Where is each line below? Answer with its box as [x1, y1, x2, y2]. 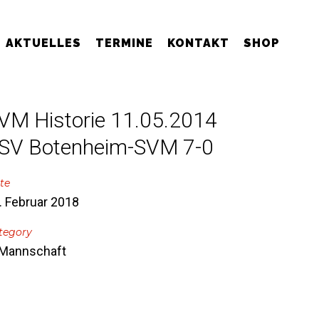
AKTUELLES [6, 36, 81, 50]
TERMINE [95, 36, 153, 50]
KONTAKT [167, 36, 229, 50]
